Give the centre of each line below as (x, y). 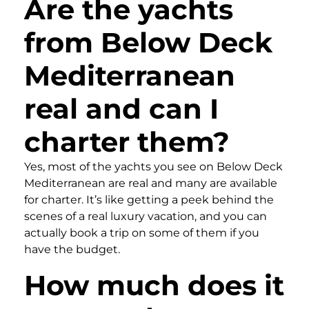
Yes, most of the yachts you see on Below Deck (153, 166)
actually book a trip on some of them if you (142, 232)
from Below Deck (148, 42)
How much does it (154, 285)
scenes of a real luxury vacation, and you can (146, 216)
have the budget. (72, 249)
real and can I (121, 108)
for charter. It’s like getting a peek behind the (149, 199)
